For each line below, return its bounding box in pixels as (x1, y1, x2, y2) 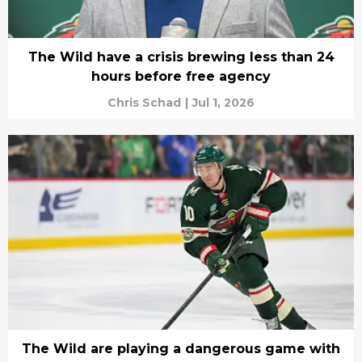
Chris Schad (107, 95, 181, 111)
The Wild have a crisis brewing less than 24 (27, 49, 335, 65)
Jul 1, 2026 (192, 95, 255, 111)
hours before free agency (91, 69, 271, 85)
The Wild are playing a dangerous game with (22, 341, 340, 356)
